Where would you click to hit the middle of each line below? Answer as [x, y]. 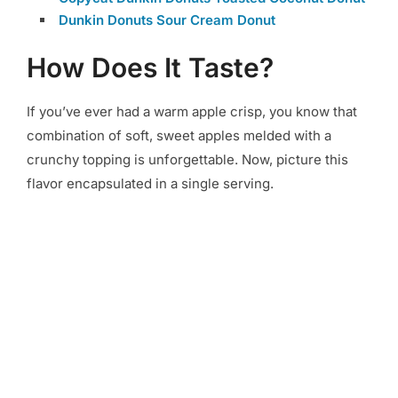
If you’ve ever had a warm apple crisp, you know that [192, 112]
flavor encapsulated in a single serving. [152, 184]
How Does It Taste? [150, 68]
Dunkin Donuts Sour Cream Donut [167, 20]
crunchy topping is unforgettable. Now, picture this [187, 160]
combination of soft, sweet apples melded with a [179, 136]
